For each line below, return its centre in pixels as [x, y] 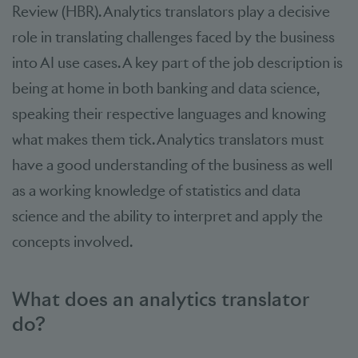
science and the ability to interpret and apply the [167, 216]
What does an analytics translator [160, 298]
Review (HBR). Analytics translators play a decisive [171, 11]
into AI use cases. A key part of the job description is [177, 62]
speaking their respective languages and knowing [169, 113]
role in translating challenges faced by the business [173, 37]
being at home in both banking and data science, [166, 88]
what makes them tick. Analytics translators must [168, 139]
